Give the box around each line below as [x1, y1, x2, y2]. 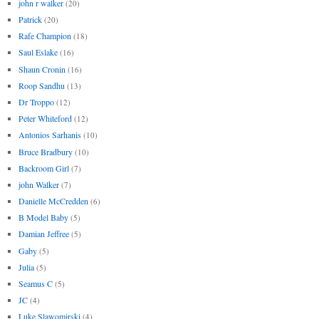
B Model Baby [18, 211, 68, 224]
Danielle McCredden [18, 195, 88, 207]
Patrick [18, 14, 42, 25]
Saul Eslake [18, 46, 58, 58]
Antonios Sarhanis [18, 129, 81, 141]
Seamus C [18, 278, 53, 289]
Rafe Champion [18, 30, 71, 42]
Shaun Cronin [18, 63, 66, 75]
